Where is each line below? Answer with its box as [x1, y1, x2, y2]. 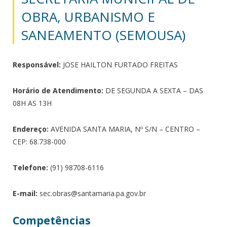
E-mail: [13, 188, 37, 199]
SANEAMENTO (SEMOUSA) [21, 26, 185, 45]
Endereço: [13, 124, 49, 134]
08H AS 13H [13, 98, 52, 108]
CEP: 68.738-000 [13, 137, 66, 147]
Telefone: [13, 163, 48, 173]
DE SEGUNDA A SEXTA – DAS [103, 86, 203, 96]
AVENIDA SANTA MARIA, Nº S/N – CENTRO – [49, 124, 200, 134]
